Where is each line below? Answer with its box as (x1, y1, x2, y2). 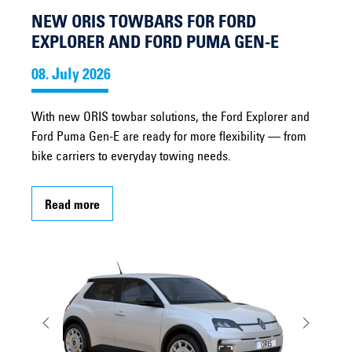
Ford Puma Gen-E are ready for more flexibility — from (31, 131, 306, 145)
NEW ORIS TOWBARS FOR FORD (31, 15, 256, 33)
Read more (45, 200, 100, 213)
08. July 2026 (31, 68, 111, 85)
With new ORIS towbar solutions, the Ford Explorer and (31, 112, 310, 125)
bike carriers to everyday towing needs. (31, 151, 231, 164)
